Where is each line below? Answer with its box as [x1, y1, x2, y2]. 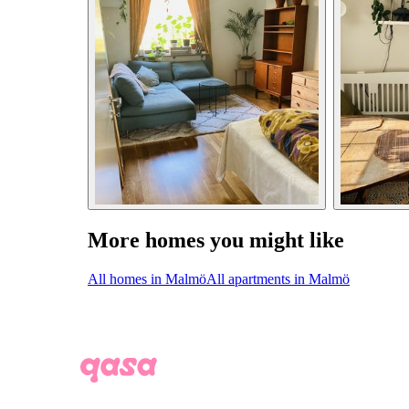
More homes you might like [88, 228, 344, 253]
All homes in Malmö [88, 271, 206, 287]
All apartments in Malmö [206, 271, 350, 287]
